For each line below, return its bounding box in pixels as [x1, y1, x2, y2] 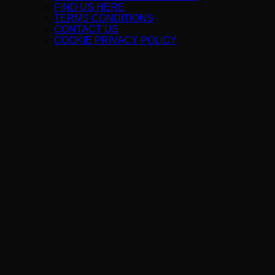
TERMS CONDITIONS [54, 12, 153, 23]
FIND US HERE [54, 1, 125, 12]
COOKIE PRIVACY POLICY [54, 34, 177, 45]
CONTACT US [54, 23, 118, 34]
